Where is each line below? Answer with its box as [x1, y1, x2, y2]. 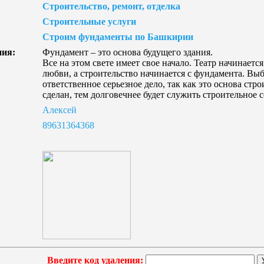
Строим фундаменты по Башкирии [42, 32, 193, 42]
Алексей [42, 105, 77, 115]
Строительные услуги [42, 16, 136, 27]
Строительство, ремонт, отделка [42, 1, 180, 11]
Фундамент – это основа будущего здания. [42, 47, 213, 57]
